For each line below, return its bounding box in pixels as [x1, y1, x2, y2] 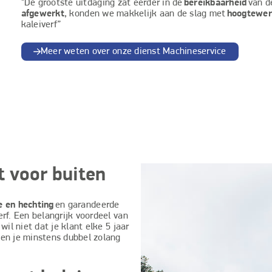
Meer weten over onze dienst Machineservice [40, 47, 226, 56]
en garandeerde [53, 200, 120, 210]
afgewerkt [21, 9, 64, 19]
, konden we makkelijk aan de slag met [64, 9, 227, 19]
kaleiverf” [21, 20, 61, 30]
